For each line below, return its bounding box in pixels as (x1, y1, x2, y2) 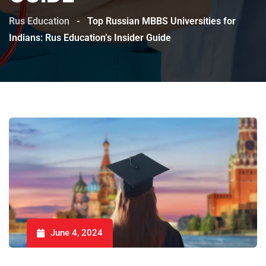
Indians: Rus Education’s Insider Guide (9, 31, 171, 43)
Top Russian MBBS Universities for (87, 15, 236, 27)
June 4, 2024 (50, 227, 103, 238)
